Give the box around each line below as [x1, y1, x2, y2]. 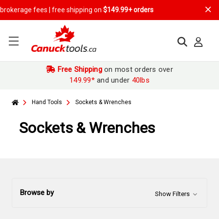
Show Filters [154, 190, 191, 197]
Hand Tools [32, 99, 62, 106]
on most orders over [102, 65, 173, 74]
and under [94, 76, 132, 85]
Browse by [20, 188, 54, 197]
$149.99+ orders [57, 6, 109, 14]
